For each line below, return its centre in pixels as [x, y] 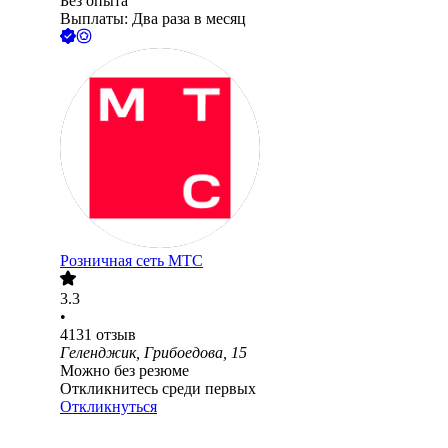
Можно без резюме [124, 371]
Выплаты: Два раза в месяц [153, 19]
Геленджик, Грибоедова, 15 [153, 353]
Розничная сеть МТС [131, 261]
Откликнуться [108, 407]
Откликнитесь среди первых [158, 389]
